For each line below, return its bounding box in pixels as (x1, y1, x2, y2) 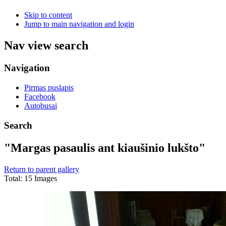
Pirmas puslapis (24, 83, 74, 92)
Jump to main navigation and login (24, 20, 134, 29)
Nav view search (4, 39, 88, 52)
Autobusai (24, 101, 57, 110)
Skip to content (24, 11, 72, 20)
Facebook (24, 92, 55, 101)
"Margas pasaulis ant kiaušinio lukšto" (4, 141, 205, 154)
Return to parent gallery (4, 164, 79, 174)
